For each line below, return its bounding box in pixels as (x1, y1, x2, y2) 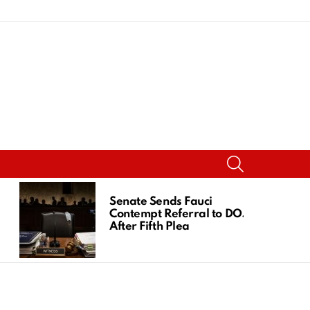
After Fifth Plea (109, 220, 190, 232)
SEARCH (243, 152, 280, 161)
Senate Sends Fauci (109, 195, 212, 208)
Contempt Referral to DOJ (109, 208, 248, 220)
